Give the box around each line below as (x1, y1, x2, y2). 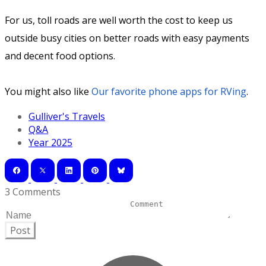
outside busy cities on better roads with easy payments (5, 31, 249, 45)
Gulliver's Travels (28, 110, 105, 123)
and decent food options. (5, 49, 118, 63)
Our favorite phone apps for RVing (91, 85, 246, 99)
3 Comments (5, 185, 61, 199)
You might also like (5, 85, 91, 99)
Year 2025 (28, 136, 72, 150)
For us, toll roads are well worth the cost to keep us (5, 14, 233, 27)
